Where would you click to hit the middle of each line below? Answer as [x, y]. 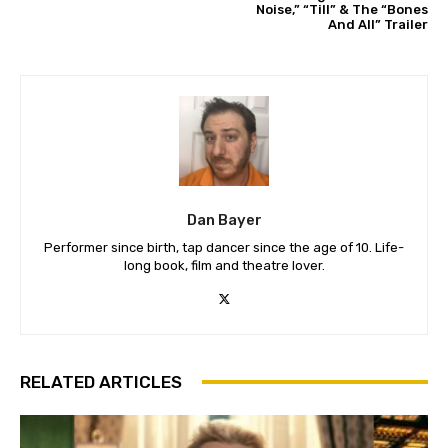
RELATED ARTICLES [101, 381]
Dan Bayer [224, 219]
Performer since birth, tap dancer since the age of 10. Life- [224, 247]
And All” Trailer [377, 24]
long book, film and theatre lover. [224, 265]
